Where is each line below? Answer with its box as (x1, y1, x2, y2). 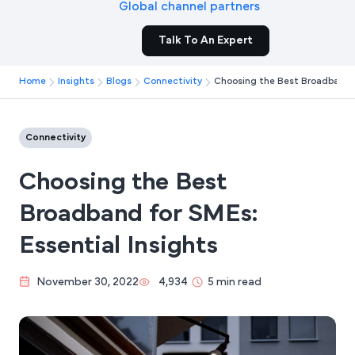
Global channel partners (119, 2, 261, 13)
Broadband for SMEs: (19, 204, 258, 226)
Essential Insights (19, 235, 218, 258)
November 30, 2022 (35, 277, 139, 288)
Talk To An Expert (158, 36, 254, 46)
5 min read (208, 277, 261, 288)
